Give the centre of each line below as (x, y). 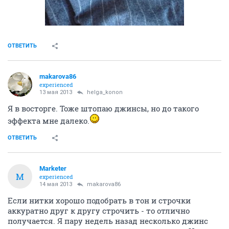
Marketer (53, 168)
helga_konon (105, 92)
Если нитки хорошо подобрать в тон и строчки (99, 200)
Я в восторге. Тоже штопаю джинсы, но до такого (103, 108)
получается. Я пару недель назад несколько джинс (108, 221)
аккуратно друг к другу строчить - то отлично (99, 211)
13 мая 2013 (56, 92)
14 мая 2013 (56, 184)
